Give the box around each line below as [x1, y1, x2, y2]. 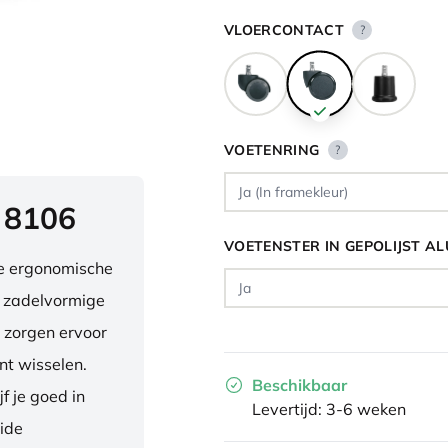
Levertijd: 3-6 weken [252, 399, 406, 419]
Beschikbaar [252, 375, 347, 395]
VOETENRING [224, 141, 320, 159]
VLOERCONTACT [224, 21, 345, 39]
